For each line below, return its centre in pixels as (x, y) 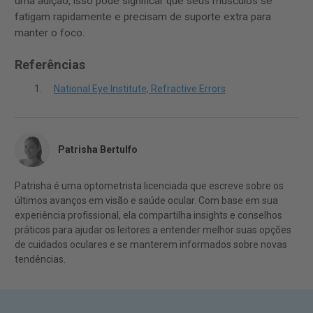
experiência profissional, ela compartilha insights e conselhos (148, 215)
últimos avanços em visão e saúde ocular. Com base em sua (146, 200)
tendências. (40, 259)
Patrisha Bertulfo (98, 150)
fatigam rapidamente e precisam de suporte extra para (143, 16)
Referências (50, 65)
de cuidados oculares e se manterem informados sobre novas (151, 244)
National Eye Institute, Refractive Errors (140, 89)
